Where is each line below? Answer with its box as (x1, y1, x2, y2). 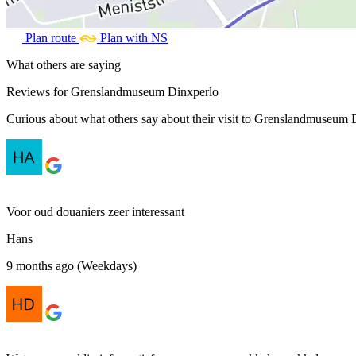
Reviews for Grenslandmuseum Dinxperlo (6, 84, 219, 99)
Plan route (25, 30, 76, 44)
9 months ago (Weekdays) (6, 258, 137, 273)
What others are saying (6, 57, 121, 72)
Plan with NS (100, 30, 168, 44)
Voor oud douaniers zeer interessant (6, 204, 184, 219)
